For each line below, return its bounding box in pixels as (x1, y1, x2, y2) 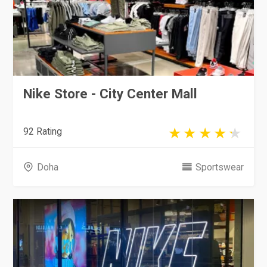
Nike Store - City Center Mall (23, 85, 198, 101)
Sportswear (195, 161, 244, 173)
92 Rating (23, 125, 63, 137)
